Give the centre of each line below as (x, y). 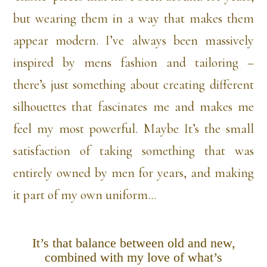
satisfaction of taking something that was (133, 151)
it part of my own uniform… (85, 195)
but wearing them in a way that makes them (133, 19)
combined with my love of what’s (133, 258)
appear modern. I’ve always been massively (133, 41)
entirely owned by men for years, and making (133, 173)
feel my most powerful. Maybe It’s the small (133, 129)
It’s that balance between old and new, (133, 243)
